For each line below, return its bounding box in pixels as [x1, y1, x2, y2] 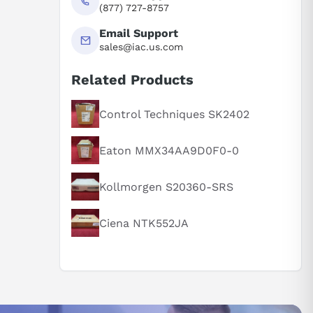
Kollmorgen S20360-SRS [99, 180, 233, 194]
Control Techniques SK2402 [99, 107, 249, 121]
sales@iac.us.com [99, 41, 183, 52]
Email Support [99, 26, 178, 40]
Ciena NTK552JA [99, 216, 189, 230]
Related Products [71, 71, 194, 88]
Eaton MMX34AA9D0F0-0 [99, 143, 239, 157]
